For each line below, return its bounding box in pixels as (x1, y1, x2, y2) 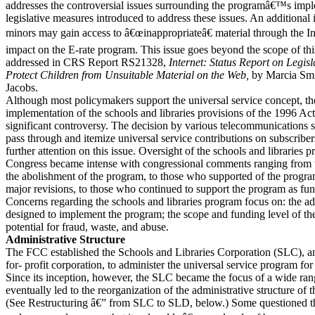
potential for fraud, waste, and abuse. (6, 221, 169, 233)
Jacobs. (6, 82, 38, 94)
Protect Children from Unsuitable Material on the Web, (6, 69, 252, 81)
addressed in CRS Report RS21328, (6, 56, 169, 68)
